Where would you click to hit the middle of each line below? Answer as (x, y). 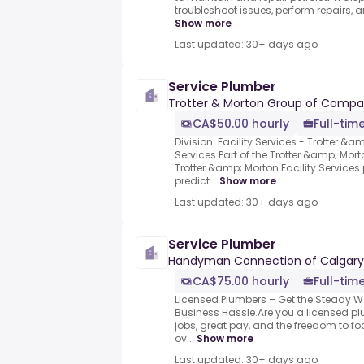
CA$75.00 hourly (241, 282)
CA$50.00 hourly (241, 124)
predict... (196, 181)
